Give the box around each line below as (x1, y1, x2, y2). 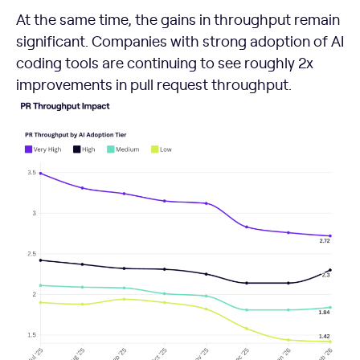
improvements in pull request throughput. (16, 74, 292, 95)
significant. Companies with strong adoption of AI (16, 31, 344, 51)
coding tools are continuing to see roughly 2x (16, 52, 313, 73)
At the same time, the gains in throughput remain (16, 9, 340, 30)
